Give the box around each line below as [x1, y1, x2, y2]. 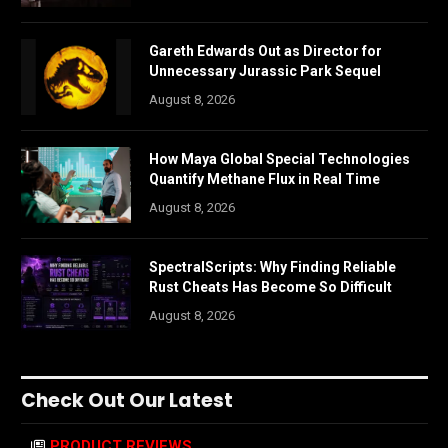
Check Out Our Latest [21, 386, 233, 414]
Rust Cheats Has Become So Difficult [149, 278, 392, 295]
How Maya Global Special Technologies [149, 150, 410, 167]
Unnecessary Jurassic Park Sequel [149, 62, 381, 79]
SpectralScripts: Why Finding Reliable [149, 258, 396, 275]
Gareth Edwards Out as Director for [149, 42, 382, 59]
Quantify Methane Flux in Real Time [149, 170, 380, 187]
